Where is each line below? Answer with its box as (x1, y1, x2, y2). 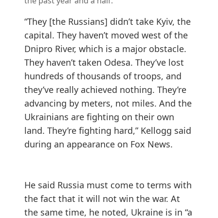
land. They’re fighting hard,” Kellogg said (24, 125, 191, 137)
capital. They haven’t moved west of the (24, 29, 188, 41)
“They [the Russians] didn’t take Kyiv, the (24, 16, 191, 28)
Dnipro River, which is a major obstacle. (24, 43, 186, 55)
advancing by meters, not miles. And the (24, 97, 192, 109)
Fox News (130, 138, 170, 150)
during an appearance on (24, 138, 130, 150)
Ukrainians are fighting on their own (24, 111, 174, 123)
